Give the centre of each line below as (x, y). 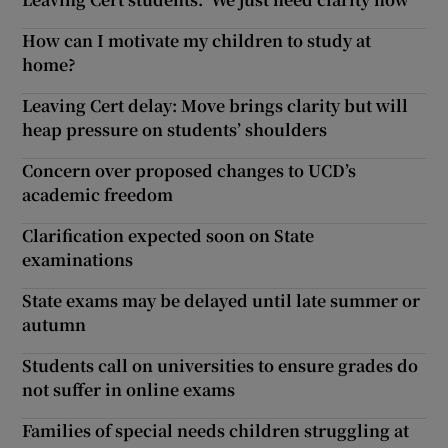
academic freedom (98, 194)
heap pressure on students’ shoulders (175, 129)
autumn (54, 324)
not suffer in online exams (129, 389)
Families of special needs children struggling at (216, 430)
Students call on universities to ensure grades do (220, 365)
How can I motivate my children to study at (197, 40)
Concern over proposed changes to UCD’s (189, 170)
